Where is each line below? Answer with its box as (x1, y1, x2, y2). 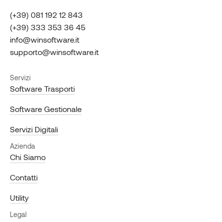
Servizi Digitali (10, 124, 58, 134)
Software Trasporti (10, 84, 75, 94)
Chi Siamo (10, 152, 46, 162)
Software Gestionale (10, 104, 82, 114)
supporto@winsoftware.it (10, 47, 99, 57)
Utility (10, 193, 29, 203)
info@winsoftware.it (10, 35, 79, 45)
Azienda (10, 142, 35, 151)
